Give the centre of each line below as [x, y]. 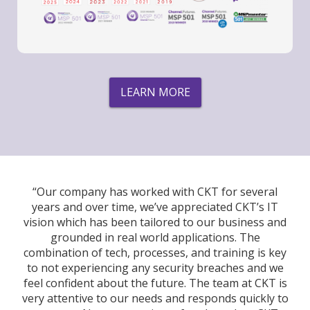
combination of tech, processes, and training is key [155, 253]
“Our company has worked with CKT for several [155, 192]
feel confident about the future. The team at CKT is [155, 283]
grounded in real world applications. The [155, 238]
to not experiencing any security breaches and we [155, 268]
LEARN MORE [155, 92]
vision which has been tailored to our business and [155, 222]
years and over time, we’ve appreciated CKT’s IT [155, 207]
